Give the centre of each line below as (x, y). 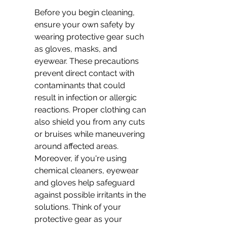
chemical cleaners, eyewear (88, 171)
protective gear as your (79, 219)
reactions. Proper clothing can (91, 110)
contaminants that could (81, 85)
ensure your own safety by (86, 25)
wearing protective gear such (90, 37)
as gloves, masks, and (77, 49)
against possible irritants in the (91, 195)
